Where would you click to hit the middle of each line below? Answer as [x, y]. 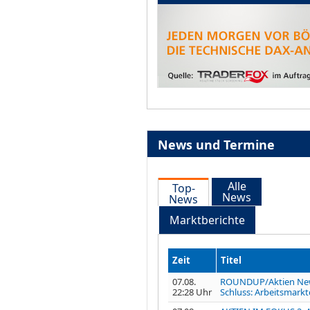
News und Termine [216, 144]
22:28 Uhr [192, 292]
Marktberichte [207, 220]
